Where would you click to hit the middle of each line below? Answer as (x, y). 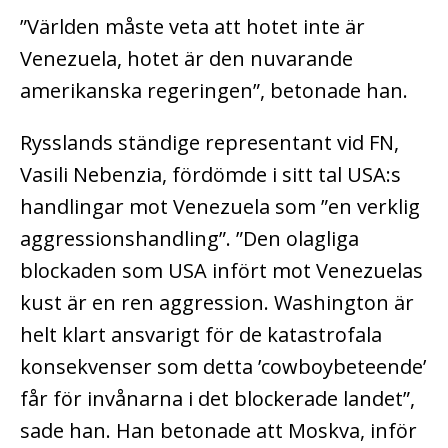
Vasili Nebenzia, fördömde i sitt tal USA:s (210, 174)
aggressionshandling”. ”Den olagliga (189, 238)
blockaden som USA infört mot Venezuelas (221, 270)
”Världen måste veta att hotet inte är (192, 26)
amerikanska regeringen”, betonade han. (214, 90)
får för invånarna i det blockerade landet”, (217, 398)
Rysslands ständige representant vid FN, (209, 142)
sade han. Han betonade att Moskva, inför (218, 430)
